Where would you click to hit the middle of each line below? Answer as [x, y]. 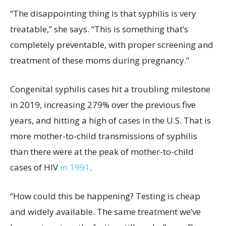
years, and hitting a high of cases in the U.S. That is [110, 120]
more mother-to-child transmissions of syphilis [104, 136]
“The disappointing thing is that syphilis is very [103, 13]
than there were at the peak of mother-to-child [102, 152]
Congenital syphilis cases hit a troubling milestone [110, 89]
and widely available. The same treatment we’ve [105, 212]
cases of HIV [35, 167]
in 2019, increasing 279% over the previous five [103, 105]
